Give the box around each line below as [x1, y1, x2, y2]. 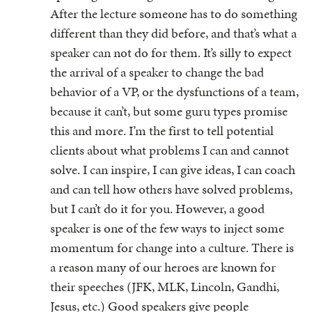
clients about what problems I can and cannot [50, 141, 289, 159]
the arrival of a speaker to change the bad [50, 63, 264, 81]
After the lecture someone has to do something [50, 4, 297, 23]
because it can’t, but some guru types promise [50, 102, 288, 120]
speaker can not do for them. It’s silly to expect [50, 43, 292, 62]
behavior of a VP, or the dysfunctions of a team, [50, 82, 299, 101]
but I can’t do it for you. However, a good [50, 199, 265, 218]
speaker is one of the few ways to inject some [50, 219, 284, 237]
